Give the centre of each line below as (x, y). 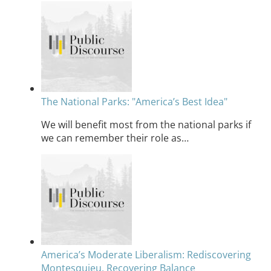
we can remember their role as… (115, 138)
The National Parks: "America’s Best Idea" (134, 101)
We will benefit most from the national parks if (146, 124)
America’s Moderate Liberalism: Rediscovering (146, 254)
